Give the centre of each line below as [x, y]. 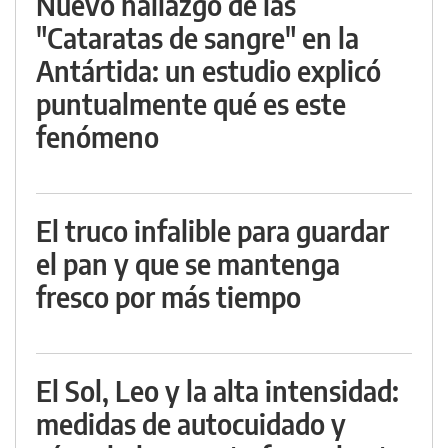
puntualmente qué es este [191, 104]
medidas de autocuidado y [191, 424]
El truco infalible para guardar [212, 231]
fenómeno [97, 137]
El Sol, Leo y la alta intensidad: [217, 391]
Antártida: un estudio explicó [208, 71]
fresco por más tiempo [168, 297]
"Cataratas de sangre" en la [197, 38]
